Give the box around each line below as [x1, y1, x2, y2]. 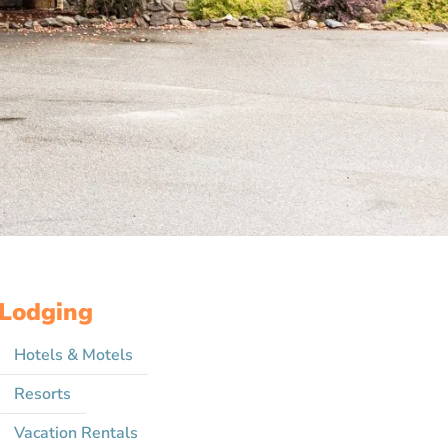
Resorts [13, 383, 71, 406]
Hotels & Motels [13, 343, 133, 366]
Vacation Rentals [13, 422, 138, 445]
